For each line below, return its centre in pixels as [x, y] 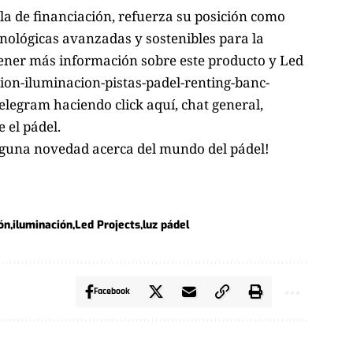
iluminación [43, 225]
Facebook [112, 291]
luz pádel [166, 225]
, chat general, [219, 104]
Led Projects [108, 225]
